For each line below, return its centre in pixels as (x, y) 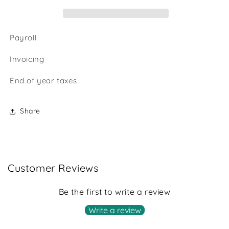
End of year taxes (44, 80)
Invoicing (28, 59)
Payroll (23, 37)
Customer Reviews (53, 168)
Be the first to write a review (114, 191)
